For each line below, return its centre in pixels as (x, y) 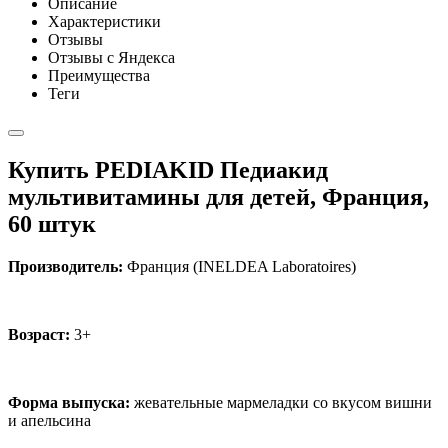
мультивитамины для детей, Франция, (218, 196)
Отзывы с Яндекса (111, 57)
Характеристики (104, 21)
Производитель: (65, 266)
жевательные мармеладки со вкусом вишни (283, 402)
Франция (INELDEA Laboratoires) (239, 266)
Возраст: (39, 334)
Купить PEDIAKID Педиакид (168, 169)
